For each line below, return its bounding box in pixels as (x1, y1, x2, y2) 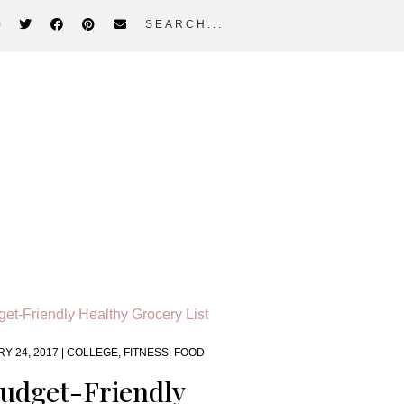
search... (144, 7, 207, 23)
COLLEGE (67, 346, 119, 359)
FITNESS (124, 346, 170, 359)
